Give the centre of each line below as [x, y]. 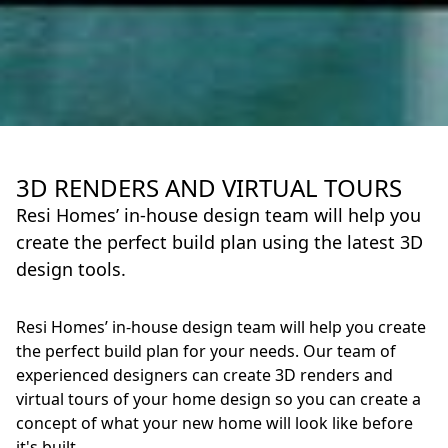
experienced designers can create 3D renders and [204, 375]
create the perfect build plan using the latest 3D [219, 242]
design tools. [71, 269]
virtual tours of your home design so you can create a [218, 399]
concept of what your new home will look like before [214, 423]
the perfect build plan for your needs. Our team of [206, 351]
